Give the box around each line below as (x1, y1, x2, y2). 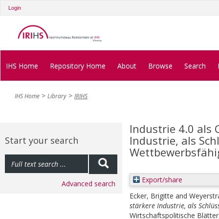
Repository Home (50, 61, 106, 70)
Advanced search (62, 179, 115, 189)
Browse (148, 61, 173, 70)
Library (47, 92, 66, 101)
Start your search (5, 134, 78, 147)
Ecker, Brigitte (130, 191, 174, 201)
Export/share (140, 175, 182, 185)
